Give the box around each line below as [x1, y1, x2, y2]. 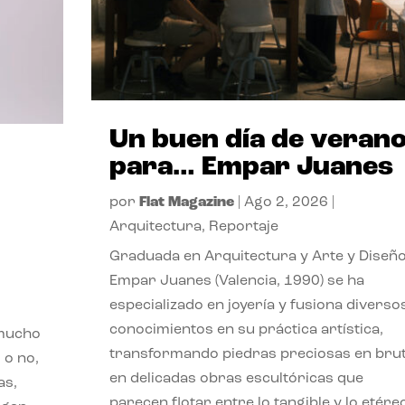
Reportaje [208, 219, 278, 234]
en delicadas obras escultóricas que [108, 371, 363, 386]
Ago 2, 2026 [243, 194, 328, 210]
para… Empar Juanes [108, 153, 393, 182]
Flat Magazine [138, 194, 234, 210]
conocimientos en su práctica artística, [108, 322, 383, 337]
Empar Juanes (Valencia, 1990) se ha [108, 273, 364, 288]
